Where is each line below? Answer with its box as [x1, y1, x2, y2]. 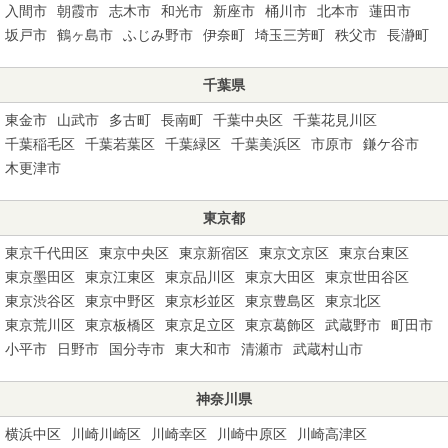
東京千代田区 [5, 244, 89, 261]
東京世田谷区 [325, 268, 409, 285]
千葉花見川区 [293, 111, 377, 128]
